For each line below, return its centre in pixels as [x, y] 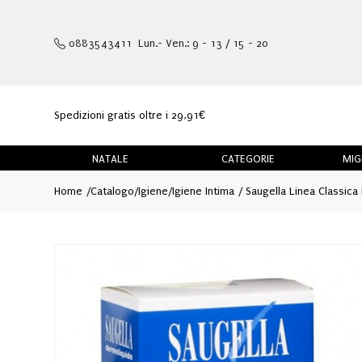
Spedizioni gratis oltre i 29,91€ [130, 116]
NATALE [111, 158]
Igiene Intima [203, 191]
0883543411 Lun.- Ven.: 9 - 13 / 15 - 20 [167, 43]
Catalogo [112, 191]
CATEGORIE [248, 158]
